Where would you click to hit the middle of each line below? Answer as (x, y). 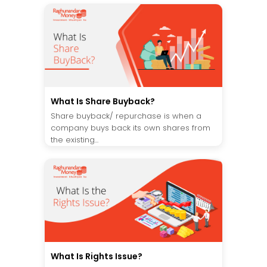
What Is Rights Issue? (97, 257)
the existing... (74, 140)
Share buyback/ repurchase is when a (126, 116)
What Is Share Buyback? (103, 102)
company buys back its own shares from (131, 128)
